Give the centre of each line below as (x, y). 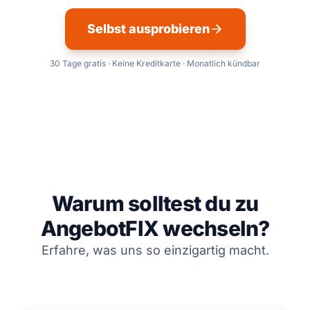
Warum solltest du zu (155, 203)
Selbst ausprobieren (148, 28)
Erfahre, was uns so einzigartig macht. (155, 250)
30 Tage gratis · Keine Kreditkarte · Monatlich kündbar (155, 63)
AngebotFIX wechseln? (155, 228)
